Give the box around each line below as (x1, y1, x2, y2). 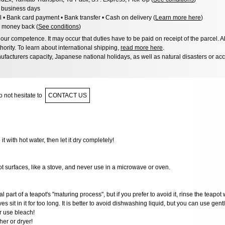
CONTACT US (48, 91, 87, 99)
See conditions (38, 23, 79, 30)
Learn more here (155, 14, 201, 21)
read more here (121, 44, 163, 51)
